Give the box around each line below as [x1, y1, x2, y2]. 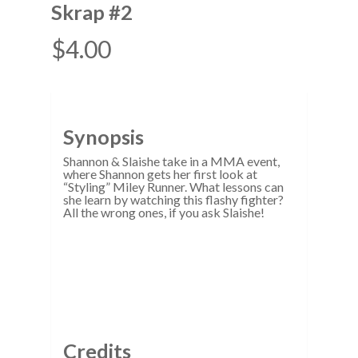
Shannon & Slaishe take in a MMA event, [63, 153, 280, 169]
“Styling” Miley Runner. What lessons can [63, 179, 284, 194]
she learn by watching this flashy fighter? [63, 192, 284, 207]
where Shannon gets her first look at [63, 166, 257, 181]
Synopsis [63, 125, 144, 149]
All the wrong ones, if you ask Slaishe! [63, 205, 265, 220]
